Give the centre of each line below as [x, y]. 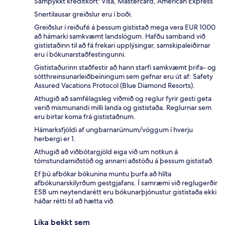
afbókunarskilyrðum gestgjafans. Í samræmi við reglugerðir [126, 183]
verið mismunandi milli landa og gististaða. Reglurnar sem [123, 107]
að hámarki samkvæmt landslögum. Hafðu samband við [120, 36]
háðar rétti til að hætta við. [75, 201]
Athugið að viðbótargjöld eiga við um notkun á [106, 151]
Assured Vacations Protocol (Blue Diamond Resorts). [115, 85]
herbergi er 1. [55, 138]
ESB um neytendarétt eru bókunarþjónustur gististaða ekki [125, 192]
